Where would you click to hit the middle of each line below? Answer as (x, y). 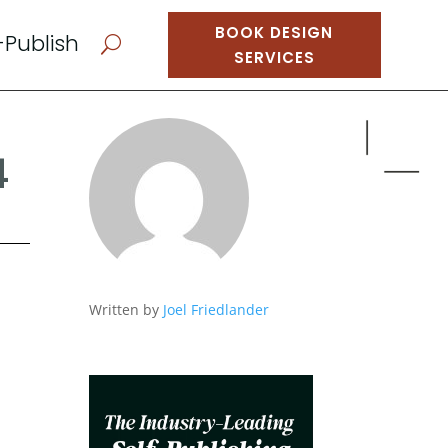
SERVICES (274, 57)
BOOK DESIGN (274, 32)
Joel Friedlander (216, 309)
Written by (126, 309)
